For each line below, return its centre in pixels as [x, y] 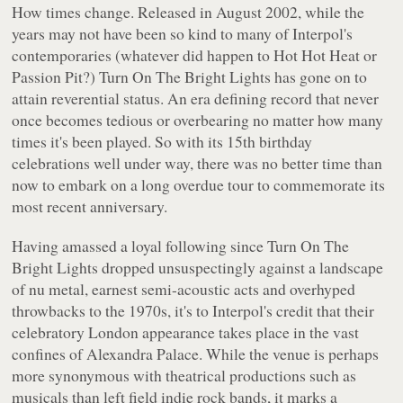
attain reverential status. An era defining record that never [196, 99]
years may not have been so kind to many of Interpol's [183, 34]
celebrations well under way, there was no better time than [197, 163]
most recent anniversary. [90, 206]
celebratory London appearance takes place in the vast [186, 332]
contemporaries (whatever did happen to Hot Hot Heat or [195, 55]
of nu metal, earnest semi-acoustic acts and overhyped [184, 289]
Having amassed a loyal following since [140, 246]
